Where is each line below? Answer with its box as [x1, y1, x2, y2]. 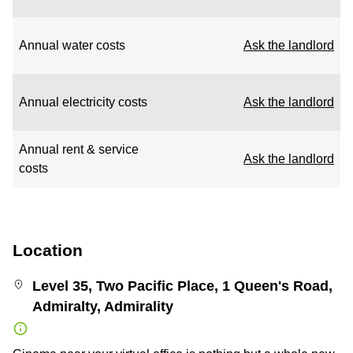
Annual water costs [19, 39, 125, 52]
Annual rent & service [19, 143, 139, 156]
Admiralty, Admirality [32, 299, 174, 314]
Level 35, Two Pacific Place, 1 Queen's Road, [32, 278, 333, 294]
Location [13, 241, 83, 259]
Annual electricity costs [19, 95, 147, 109]
